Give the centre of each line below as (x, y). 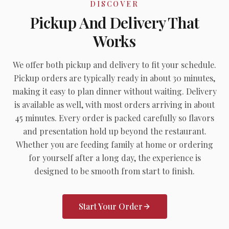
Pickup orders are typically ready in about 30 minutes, (114, 78)
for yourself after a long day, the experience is (114, 158)
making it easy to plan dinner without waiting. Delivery (114, 91)
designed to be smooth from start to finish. (114, 171)
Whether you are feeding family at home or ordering (114, 144)
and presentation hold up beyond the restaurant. (114, 131)
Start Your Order (110, 206)
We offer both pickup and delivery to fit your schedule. (114, 65)
